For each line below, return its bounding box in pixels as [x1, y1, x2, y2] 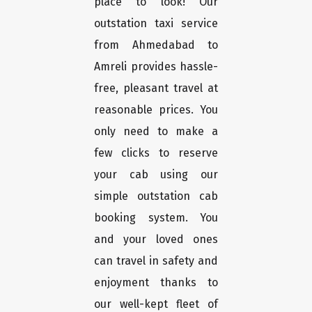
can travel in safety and [94, 254, 218, 268]
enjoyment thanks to [94, 276, 218, 290]
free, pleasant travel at [94, 81, 218, 95]
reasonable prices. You [94, 103, 218, 117]
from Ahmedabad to [94, 38, 218, 52]
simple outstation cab [94, 189, 218, 203]
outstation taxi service [94, 17, 218, 31]
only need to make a [94, 125, 218, 139]
